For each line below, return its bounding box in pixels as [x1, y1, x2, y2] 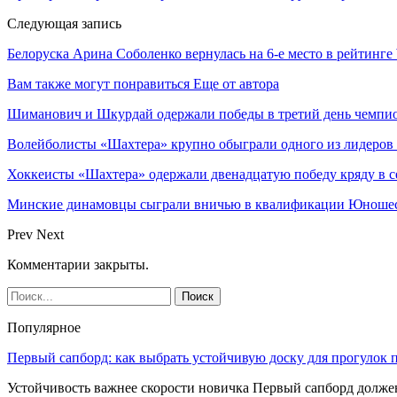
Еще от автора [193, 75, 279, 91]
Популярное [7, 319, 81, 335]
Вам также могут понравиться [7, 75, 190, 91]
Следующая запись [7, 15, 121, 31]
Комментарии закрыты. [7, 256, 149, 272]
